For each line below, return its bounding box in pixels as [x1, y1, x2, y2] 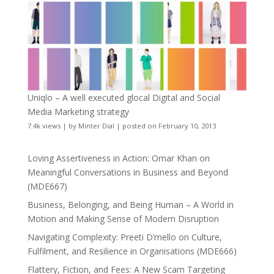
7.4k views [27, 120, 61, 130]
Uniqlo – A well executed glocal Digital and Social [27, 91, 220, 103]
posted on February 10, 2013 [122, 120, 216, 130]
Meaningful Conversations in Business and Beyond [27, 166, 228, 178]
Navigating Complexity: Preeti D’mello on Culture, [27, 231, 222, 243]
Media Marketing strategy [27, 105, 129, 117]
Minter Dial [78, 120, 114, 130]
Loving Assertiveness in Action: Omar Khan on [27, 152, 210, 164]
